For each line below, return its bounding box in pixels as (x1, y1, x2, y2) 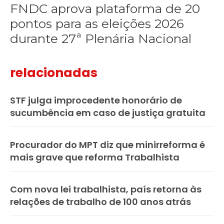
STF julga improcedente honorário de (10, 94, 182, 107)
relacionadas (10, 64, 97, 82)
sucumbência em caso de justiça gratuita (10, 106, 205, 119)
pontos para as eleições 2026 (10, 16, 184, 31)
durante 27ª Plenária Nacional (10, 31, 192, 46)
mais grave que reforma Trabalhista (10, 151, 179, 164)
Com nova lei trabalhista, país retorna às (10, 183, 201, 196)
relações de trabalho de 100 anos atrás (10, 195, 191, 208)
